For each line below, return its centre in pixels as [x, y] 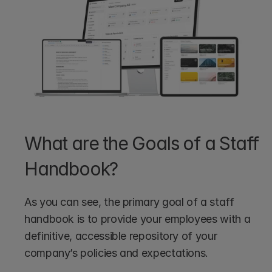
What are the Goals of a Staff [142, 144]
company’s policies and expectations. [117, 253]
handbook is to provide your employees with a [138, 219]
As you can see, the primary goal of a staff [129, 202]
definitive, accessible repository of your [121, 236]
